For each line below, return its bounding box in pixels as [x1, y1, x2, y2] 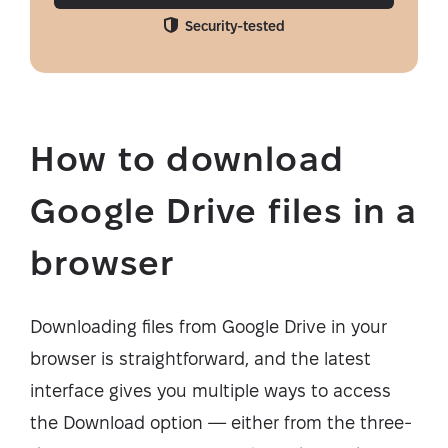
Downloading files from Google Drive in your [30, 317, 387, 336]
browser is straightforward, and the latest [30, 349, 371, 368]
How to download [30, 140, 344, 177]
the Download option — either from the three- [30, 413, 412, 432]
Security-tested [184, 18, 285, 34]
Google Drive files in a [30, 192, 418, 229]
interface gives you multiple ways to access [30, 381, 391, 400]
